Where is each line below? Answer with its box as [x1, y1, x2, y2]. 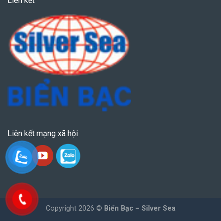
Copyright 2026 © [45, 204, 104, 213]
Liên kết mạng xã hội [7, 128, 78, 138]
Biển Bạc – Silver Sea [104, 204, 176, 213]
